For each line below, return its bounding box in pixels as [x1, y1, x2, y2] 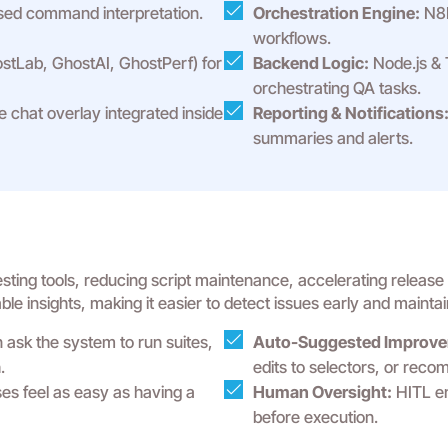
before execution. [253, 407, 378, 427]
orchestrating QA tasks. [253, 78, 421, 98]
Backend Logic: [253, 53, 369, 73]
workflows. [253, 28, 331, 48]
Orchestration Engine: [253, 3, 420, 23]
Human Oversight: [253, 382, 392, 402]
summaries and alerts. [253, 128, 413, 148]
